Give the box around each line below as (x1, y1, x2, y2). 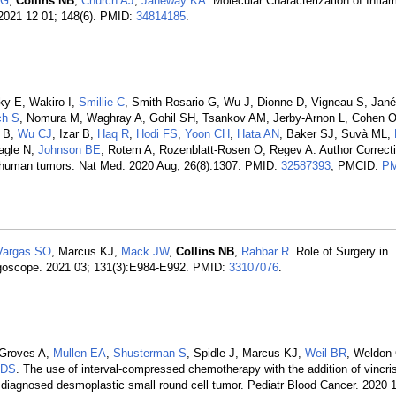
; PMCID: (331, 159, 382, 172)
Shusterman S (113, 346, 187, 360)
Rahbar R (241, 245, 289, 258)
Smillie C (79, 95, 125, 109)
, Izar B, (52, 127, 97, 141)
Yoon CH (185, 127, 230, 141)
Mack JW (121, 245, 169, 258)
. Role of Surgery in (289, 245, 388, 258)
